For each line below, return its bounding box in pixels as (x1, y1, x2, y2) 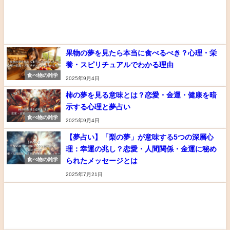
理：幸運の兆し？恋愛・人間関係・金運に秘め (66, 145, 217, 152)
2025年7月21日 (66, 171, 103, 177)
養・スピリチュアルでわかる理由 (66, 61, 174, 68)
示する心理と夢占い (66, 103, 130, 110)
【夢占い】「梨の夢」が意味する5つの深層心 (66, 133, 214, 141)
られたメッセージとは (66, 157, 138, 164)
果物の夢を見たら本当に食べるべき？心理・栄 (66, 49, 217, 56)
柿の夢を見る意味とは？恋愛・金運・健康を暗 (66, 91, 217, 99)
